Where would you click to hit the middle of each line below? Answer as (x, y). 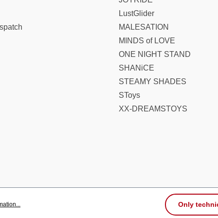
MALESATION (144, 27)
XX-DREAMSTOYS (153, 109)
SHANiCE (136, 68)
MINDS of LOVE (147, 41)
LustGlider (136, 13)
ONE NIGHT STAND (155, 54)
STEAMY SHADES (153, 82)
